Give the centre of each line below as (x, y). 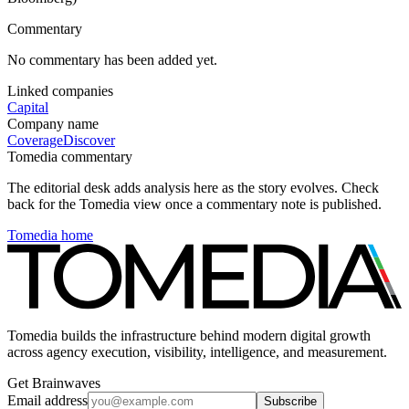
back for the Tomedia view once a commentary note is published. (194, 204)
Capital (28, 108)
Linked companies (60, 91)
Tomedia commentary (70, 157)
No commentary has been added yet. (112, 60)
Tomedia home (50, 236)
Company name (53, 124)
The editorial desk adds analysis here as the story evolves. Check (193, 188)
